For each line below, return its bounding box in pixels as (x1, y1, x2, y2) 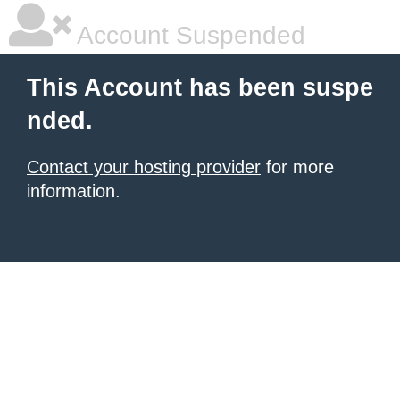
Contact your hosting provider (27, 157, 261, 177)
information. (27, 181, 121, 201)
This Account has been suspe (27, 74, 373, 101)
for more (261, 157, 334, 177)
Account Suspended (71, 21, 305, 49)
